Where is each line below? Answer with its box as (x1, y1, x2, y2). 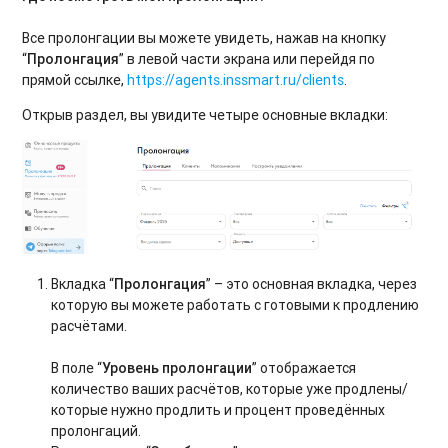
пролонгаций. (51, 422, 142, 441)
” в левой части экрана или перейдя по (119, 49, 376, 68)
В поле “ (51, 359, 103, 378)
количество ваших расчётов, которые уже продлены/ (51, 380, 409, 399)
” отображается (252, 359, 357, 378)
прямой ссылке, (22, 70, 128, 89)
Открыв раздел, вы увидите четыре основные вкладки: (22, 105, 389, 124)
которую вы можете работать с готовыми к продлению (51, 296, 420, 315)
